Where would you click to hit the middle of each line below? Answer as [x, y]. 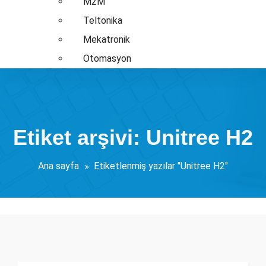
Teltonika [103, 21]
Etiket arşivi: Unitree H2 [133, 138]
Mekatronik [107, 40]
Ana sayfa [58, 166]
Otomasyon [107, 59]
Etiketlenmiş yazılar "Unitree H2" [161, 166]
